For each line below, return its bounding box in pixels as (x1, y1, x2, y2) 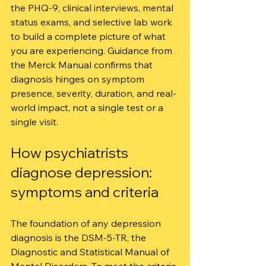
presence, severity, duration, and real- (11, 87, 176, 99)
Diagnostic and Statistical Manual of (11, 246, 172, 258)
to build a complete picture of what (11, 30, 168, 42)
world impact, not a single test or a (11, 102, 166, 113)
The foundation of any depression (11, 217, 163, 229)
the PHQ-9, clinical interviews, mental (11, 2, 176, 14)
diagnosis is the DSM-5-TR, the (11, 232, 148, 243)
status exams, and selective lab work (11, 16, 175, 28)
